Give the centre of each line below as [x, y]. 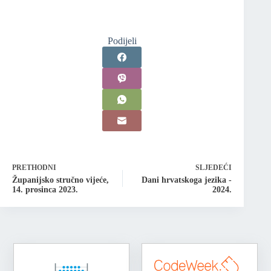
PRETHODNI [34, 168]
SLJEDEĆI [214, 168]
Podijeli [122, 41]
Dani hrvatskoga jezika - [187, 180]
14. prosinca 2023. [45, 190]
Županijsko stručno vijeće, [60, 180]
